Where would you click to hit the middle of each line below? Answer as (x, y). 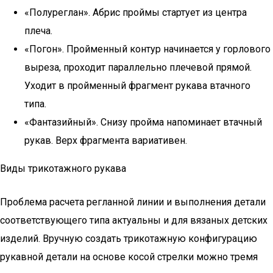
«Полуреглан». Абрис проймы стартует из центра (136, 12)
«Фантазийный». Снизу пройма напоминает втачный (143, 122)
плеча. (38, 31)
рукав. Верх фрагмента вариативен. (106, 140)
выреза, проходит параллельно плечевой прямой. (138, 67)
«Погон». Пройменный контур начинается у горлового (147, 49)
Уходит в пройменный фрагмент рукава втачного (137, 86)
